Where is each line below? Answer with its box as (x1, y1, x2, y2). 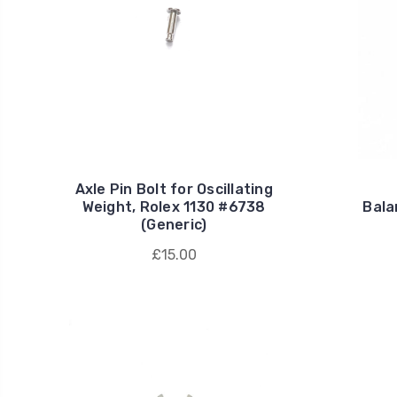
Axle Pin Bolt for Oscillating (74, 181, 273, 198)
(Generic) (141, 216, 207, 234)
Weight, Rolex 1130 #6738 (82, 198, 266, 216)
